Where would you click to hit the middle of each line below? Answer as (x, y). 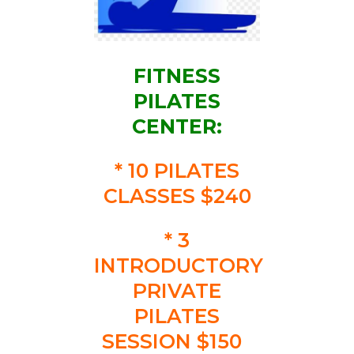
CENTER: (177, 127)
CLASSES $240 (177, 196)
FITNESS (177, 76)
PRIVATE (177, 291)
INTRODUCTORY (179, 266)
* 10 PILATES (177, 171)
